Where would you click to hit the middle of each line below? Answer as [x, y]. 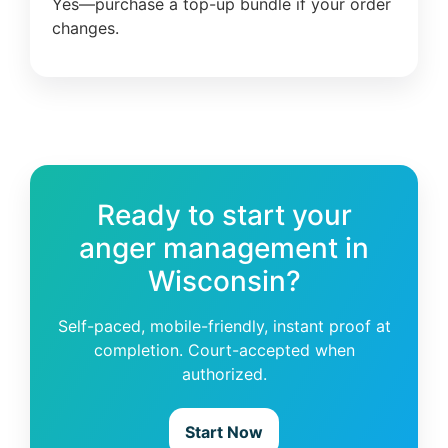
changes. [85, 28]
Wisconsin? [224, 280]
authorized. [224, 373]
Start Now [224, 432]
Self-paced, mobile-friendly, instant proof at [224, 325]
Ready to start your [224, 214]
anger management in [224, 247]
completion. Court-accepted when [224, 349]
